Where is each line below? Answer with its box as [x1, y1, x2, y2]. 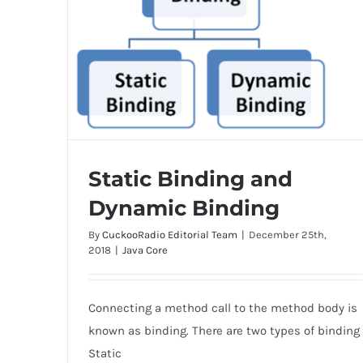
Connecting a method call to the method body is [88, 300, 357, 315]
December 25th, [248, 228, 327, 241]
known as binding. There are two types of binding [88, 322, 360, 338]
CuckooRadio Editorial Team [101, 228, 237, 241]
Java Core [122, 243, 168, 256]
